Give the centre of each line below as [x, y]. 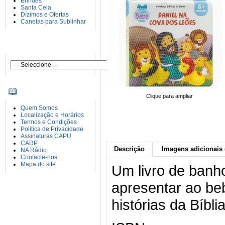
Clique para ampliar [169, 96]
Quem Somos [39, 108]
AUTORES [38, 46]
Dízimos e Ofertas [45, 15]
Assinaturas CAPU [46, 136]
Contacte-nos [39, 157]
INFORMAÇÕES [49, 91]
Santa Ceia [36, 8]
